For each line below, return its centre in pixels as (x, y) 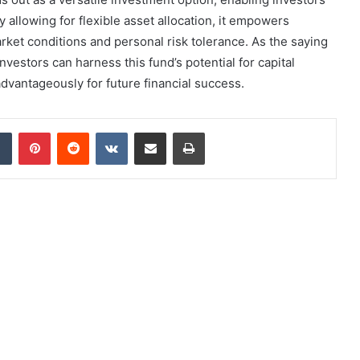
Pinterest (73, 131)
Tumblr (28, 131)
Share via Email (178, 131)
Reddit (104, 131)
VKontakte (153, 131)
